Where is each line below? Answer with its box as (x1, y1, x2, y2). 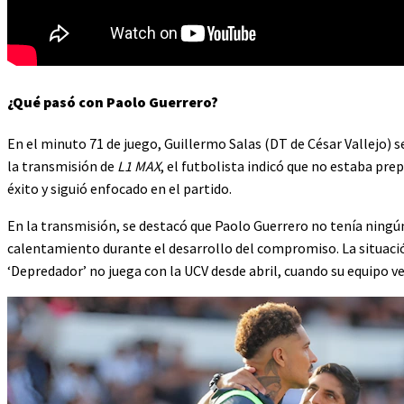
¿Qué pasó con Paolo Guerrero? (7, 93, 221, 112)
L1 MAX (117, 157, 161, 176)
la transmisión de (7, 157, 117, 176)
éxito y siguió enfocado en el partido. (7, 179, 232, 198)
